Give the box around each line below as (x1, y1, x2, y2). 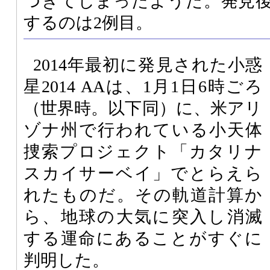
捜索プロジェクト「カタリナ (24, 142, 262, 161)
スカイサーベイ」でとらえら (24, 163, 262, 183)
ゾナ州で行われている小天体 (24, 120, 262, 139)
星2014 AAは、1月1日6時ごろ (24, 77, 262, 96)
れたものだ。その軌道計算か (24, 185, 262, 204)
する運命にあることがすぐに (24, 228, 262, 248)
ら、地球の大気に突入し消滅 (24, 207, 262, 226)
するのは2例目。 (24, 13, 152, 32)
